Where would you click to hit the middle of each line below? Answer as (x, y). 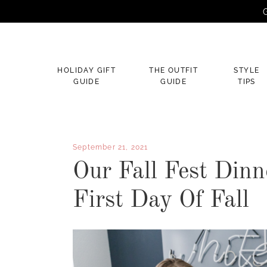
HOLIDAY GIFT (87, 70)
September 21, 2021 (111, 147)
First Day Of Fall (161, 201)
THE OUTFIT (174, 70)
